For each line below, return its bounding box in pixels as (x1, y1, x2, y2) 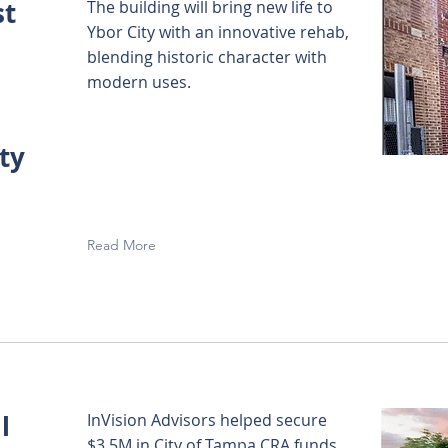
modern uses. (87, 71, 191, 93)
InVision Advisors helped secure (87, 409, 327, 431)
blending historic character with (87, 46, 327, 68)
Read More (87, 236, 156, 254)
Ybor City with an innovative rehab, (87, 21, 349, 43)
